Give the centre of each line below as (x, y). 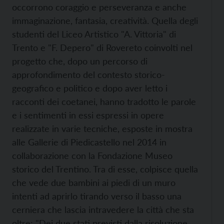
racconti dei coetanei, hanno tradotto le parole (104, 101)
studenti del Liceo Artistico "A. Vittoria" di (94, 34)
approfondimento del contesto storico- (88, 74)
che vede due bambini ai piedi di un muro (94, 182)
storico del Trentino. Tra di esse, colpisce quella (105, 169)
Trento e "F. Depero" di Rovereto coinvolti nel (102, 47)
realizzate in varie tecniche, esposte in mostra (102, 128)
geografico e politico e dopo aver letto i (90, 88)
